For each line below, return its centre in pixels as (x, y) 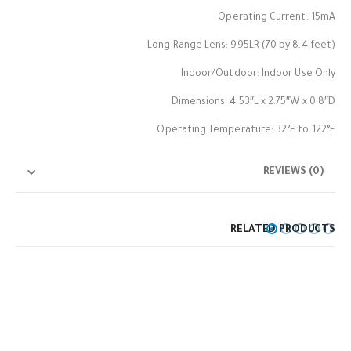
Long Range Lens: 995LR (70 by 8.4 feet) (241, 47)
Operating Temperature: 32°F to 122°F (246, 131)
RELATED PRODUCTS (283, 230)
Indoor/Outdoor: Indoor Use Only (258, 75)
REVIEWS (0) (293, 172)
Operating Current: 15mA (277, 18)
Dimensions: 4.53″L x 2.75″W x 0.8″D (253, 103)
